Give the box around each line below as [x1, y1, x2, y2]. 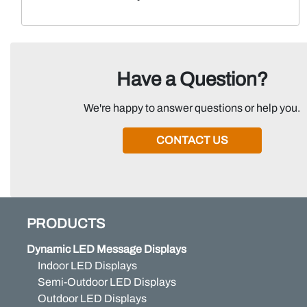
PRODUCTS [27, 216, 105, 231]
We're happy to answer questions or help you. [84, 102, 300, 114]
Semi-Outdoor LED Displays [38, 276, 176, 288]
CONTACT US [156, 134, 228, 146]
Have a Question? [116, 69, 268, 90]
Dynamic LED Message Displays [27, 243, 186, 255]
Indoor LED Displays [38, 260, 137, 271]
